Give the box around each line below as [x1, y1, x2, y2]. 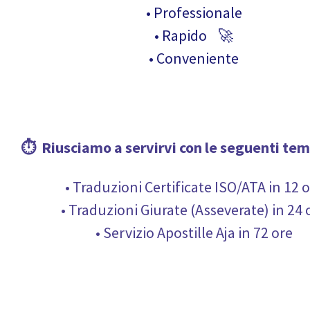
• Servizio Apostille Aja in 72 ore [95, 223, 293, 242]
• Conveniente [149, 48, 239, 68]
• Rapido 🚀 [154, 26, 233, 45]
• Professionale [145, 3, 242, 22]
